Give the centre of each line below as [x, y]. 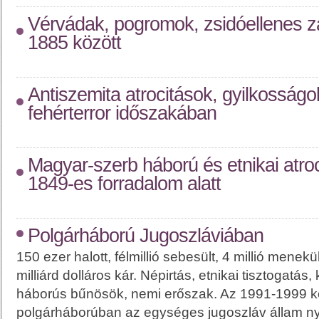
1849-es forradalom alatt [124, 183]
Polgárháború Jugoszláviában [146, 235]
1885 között [74, 42]
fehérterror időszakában [122, 113]
